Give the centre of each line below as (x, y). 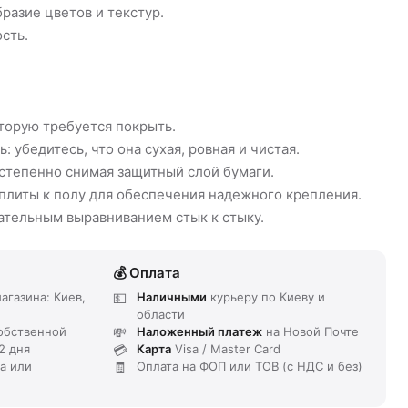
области (161, 314)
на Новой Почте (311, 331)
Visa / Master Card (226, 348)
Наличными (172, 296)
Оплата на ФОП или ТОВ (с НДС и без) (250, 366)
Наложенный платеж (199, 331)
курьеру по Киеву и (266, 296)
